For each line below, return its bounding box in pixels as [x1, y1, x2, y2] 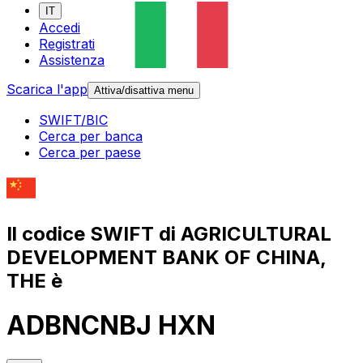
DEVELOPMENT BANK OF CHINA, [6, 245, 326, 269]
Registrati [39, 36, 95, 53]
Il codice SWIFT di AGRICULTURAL [6, 221, 331, 246]
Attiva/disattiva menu [94, 84, 194, 97]
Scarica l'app [6, 81, 88, 98]
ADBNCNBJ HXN [6, 310, 216, 342]
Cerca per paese [39, 144, 141, 161]
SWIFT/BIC [39, 112, 108, 129]
